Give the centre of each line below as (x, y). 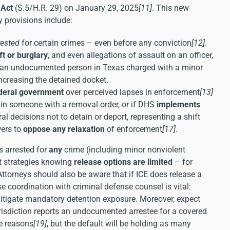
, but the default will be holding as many (119, 223)
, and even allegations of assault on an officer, (130, 55)
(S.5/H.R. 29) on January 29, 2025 (76, 8)
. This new (170, 8)
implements (178, 104)
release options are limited (123, 162)
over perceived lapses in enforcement (132, 92)
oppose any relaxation (64, 129)
